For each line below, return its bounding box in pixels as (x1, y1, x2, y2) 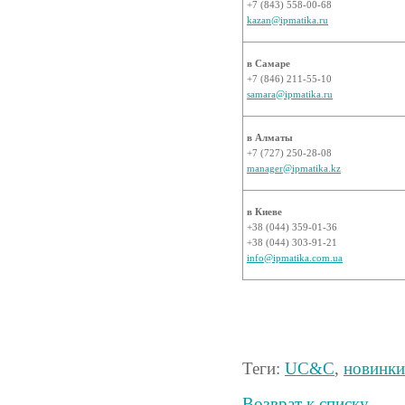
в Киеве (247, 206, 282, 217)
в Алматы (247, 132, 293, 143)
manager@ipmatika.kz (247, 163, 341, 174)
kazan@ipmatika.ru (247, 14, 328, 25)
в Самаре (247, 58, 290, 69)
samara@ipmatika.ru (247, 89, 333, 99)
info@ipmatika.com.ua (247, 252, 343, 263)
